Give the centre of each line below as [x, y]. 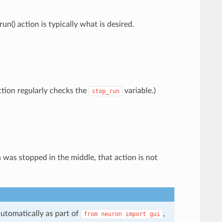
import [136, 214]
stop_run [105, 91]
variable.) [139, 90]
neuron [111, 214]
